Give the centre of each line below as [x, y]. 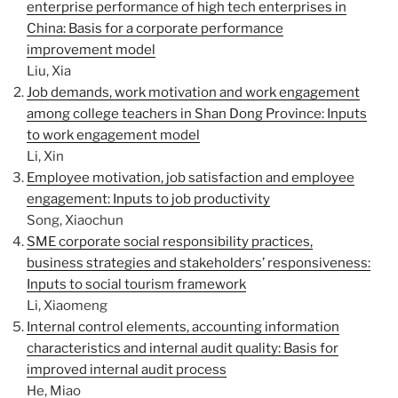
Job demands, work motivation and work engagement [193, 92]
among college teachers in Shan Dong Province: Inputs [197, 114]
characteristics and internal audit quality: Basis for [183, 348]
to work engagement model [113, 135]
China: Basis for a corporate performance [155, 28]
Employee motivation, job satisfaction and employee [191, 178]
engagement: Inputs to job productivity [148, 199]
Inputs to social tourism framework [136, 284]
